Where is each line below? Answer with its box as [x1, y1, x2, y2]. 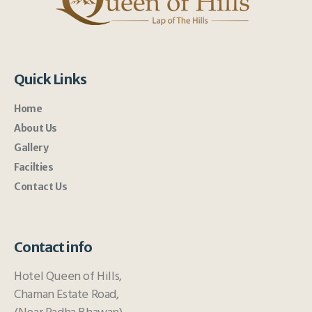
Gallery [14, 141, 49, 154]
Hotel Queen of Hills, [14, 267, 122, 287]
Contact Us [14, 180, 68, 193]
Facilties [14, 161, 54, 173]
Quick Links [14, 70, 87, 88]
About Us [14, 122, 57, 134]
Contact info [14, 238, 93, 256]
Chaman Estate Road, [14, 285, 119, 305]
